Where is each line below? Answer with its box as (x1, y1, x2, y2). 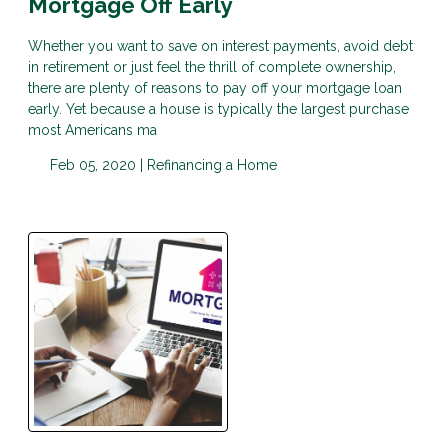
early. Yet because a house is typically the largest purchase (28, 100, 409, 117)
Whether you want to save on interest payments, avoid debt (28, 37, 413, 54)
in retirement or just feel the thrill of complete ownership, (28, 58, 396, 75)
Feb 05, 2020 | (45, 156, 147, 173)
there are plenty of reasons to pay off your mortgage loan (28, 79, 402, 96)
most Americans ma (28, 121, 157, 138)
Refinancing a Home (146, 156, 277, 173)
